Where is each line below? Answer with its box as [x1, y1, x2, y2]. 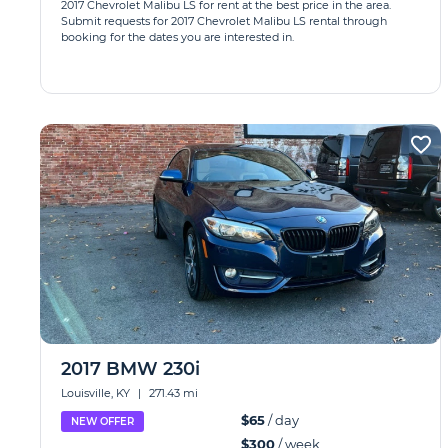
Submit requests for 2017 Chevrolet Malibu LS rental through [61, 14, 387, 28]
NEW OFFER [71, 415, 134, 428]
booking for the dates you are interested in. [61, 30, 294, 44]
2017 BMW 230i [61, 358, 200, 380]
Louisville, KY [61, 386, 133, 400]
